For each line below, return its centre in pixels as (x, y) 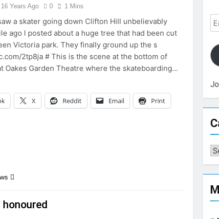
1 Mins (74, 6)
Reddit (72, 101)
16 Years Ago (20, 6)
